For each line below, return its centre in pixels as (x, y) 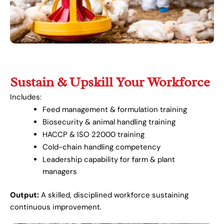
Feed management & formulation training (115, 110)
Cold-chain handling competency (101, 147)
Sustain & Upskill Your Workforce (110, 82)
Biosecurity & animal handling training (109, 122)
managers (60, 172)
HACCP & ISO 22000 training (93, 135)
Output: (24, 195)
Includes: (26, 97)
